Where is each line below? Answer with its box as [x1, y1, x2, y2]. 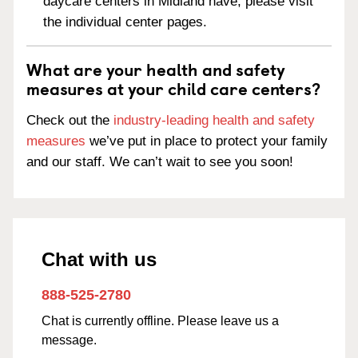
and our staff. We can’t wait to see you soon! [26, 154, 293, 169]
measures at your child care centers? [26, 75, 320, 101]
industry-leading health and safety [113, 113, 315, 128]
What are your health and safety [26, 56, 285, 82]
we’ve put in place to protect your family [86, 133, 328, 149]
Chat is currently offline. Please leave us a [42, 314, 279, 328]
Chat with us [42, 249, 157, 270]
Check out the [26, 113, 113, 128]
